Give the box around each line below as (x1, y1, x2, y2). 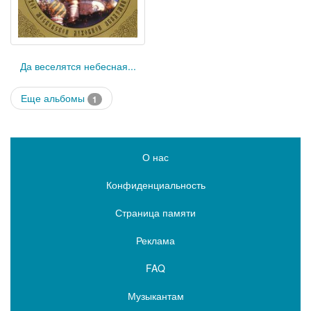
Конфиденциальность (106, 177, 205, 192)
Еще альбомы (21, 90, 87, 105)
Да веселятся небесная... (19, 58, 136, 73)
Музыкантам (127, 288, 184, 303)
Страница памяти (115, 205, 196, 219)
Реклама (136, 233, 175, 247)
